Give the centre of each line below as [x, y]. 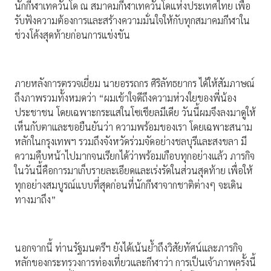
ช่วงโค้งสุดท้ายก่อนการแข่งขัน [72, 35]
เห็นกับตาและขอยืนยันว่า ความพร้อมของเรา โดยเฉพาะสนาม [133, 127]
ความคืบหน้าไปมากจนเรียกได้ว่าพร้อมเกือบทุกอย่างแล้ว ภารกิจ [135, 156]
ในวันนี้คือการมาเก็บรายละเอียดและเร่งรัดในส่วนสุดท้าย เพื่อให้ [134, 171]
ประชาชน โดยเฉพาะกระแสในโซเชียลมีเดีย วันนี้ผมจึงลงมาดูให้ [135, 113]
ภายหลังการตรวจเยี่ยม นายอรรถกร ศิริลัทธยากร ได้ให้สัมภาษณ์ [135, 83]
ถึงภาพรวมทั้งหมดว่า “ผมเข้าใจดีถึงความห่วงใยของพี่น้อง [126, 98]
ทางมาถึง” [35, 200]
